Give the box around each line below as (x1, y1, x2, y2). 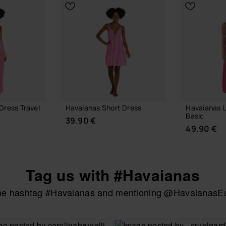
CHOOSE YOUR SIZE (79, 202, 147, 212)
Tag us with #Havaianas (26, 164, 200, 186)
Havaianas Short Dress (65, 103, 142, 113)
